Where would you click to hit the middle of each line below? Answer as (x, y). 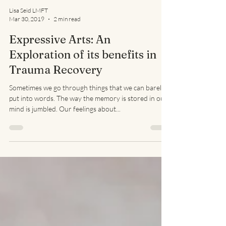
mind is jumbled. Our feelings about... (65, 141)
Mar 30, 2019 (27, 51)
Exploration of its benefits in (83, 87)
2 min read (67, 51)
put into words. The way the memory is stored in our (88, 130)
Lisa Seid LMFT (29, 43)
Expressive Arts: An (60, 72)
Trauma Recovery (56, 102)
